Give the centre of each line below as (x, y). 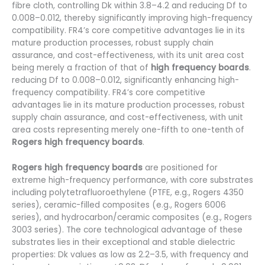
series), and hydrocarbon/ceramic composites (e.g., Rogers (132, 217)
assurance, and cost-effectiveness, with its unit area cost (128, 55)
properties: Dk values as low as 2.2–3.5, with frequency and (130, 254)
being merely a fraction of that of (81, 67)
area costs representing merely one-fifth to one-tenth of (128, 130)
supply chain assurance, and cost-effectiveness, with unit (127, 117)
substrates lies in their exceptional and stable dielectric (123, 242)
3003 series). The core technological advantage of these (127, 230)
